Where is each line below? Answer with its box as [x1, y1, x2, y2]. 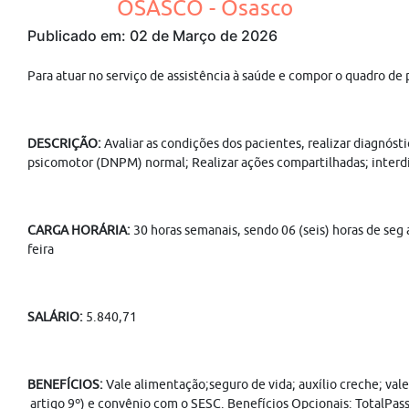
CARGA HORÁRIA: [27, 223, 131, 237]
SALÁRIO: [27, 309, 83, 324]
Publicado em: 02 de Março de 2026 [27, 26, 278, 45]
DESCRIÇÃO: [27, 136, 104, 151]
